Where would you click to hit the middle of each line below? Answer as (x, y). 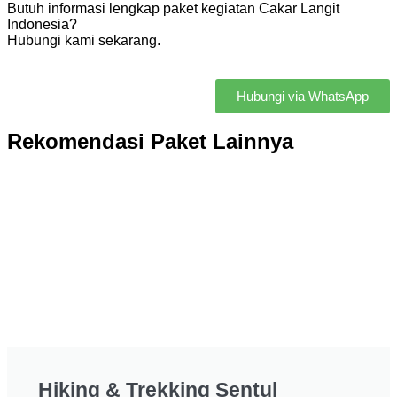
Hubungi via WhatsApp (303, 97)
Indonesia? (42, 25)
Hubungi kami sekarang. (84, 41)
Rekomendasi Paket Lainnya (150, 142)
